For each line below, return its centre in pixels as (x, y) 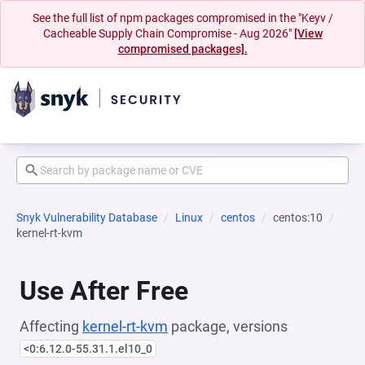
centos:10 (298, 218)
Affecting (51, 326)
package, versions (228, 326)
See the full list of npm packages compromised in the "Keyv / (182, 18)
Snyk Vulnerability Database (87, 218)
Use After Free (104, 291)
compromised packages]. (182, 49)
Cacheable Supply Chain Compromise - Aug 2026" (168, 33)
